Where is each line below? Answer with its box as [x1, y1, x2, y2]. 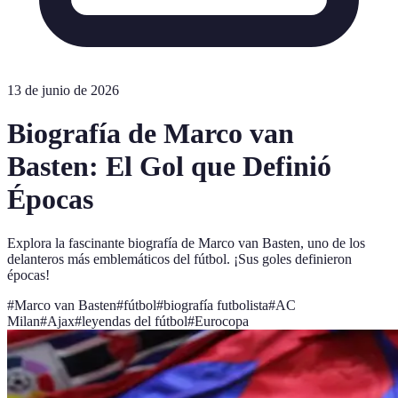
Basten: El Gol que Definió [7, 150, 331, 183]
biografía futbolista [163, 297, 268, 313]
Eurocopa [195, 313, 249, 329]
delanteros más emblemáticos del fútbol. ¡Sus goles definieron [7, 251, 352, 267]
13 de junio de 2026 [7, 83, 119, 98]
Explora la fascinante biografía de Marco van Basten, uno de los [7, 235, 365, 251]
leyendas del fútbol [82, 313, 187, 329]
